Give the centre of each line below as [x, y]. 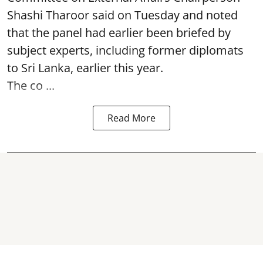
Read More [131, 118]
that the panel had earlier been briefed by [119, 33]
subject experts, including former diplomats [125, 50]
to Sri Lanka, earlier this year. [85, 68]
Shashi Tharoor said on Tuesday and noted [122, 15]
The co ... [31, 85]
